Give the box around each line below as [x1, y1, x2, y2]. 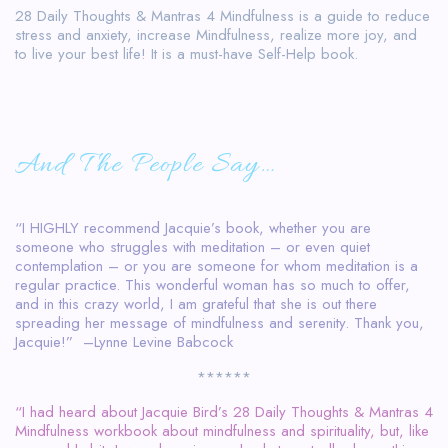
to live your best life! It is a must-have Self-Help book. [15, 42, 358, 65]
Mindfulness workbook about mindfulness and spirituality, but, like [15, 419, 429, 442]
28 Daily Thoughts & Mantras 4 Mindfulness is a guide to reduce [15, 4, 430, 27]
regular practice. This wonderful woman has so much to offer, [15, 273, 410, 296]
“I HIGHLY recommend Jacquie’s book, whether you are [15, 216, 371, 239]
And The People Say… [15, 146, 275, 185]
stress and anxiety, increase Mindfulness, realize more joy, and [15, 23, 417, 46]
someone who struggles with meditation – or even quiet [15, 235, 370, 258]
